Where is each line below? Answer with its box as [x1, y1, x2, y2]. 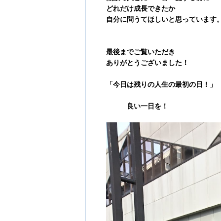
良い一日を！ [106, 102, 168, 110]
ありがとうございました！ [106, 59, 189, 67]
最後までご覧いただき [106, 48, 175, 56]
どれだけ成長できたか [106, 4, 175, 13]
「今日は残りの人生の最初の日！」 [106, 80, 217, 89]
